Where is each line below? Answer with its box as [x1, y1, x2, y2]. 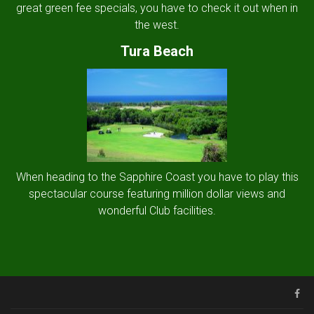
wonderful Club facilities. [98, 203, 216, 217]
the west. [135, 18, 179, 32]
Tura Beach [121, 42, 193, 60]
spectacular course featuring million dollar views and [29, 186, 285, 200]
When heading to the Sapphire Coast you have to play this [15, 170, 299, 184]
